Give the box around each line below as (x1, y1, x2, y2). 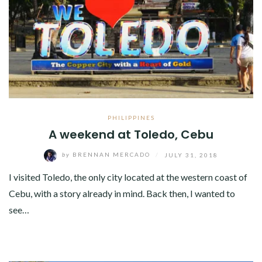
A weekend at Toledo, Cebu (49, 126, 213, 143)
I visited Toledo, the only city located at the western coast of (9, 171, 247, 182)
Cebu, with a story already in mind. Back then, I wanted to (9, 187, 235, 199)
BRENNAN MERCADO (70, 151, 153, 158)
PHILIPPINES (107, 113, 155, 121)
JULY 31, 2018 (164, 151, 218, 158)
